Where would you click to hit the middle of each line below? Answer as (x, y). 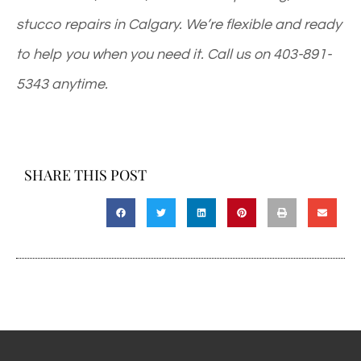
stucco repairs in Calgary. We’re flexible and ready (179, 24)
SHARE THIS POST (85, 174)
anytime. (78, 84)
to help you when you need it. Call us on (145, 54)
